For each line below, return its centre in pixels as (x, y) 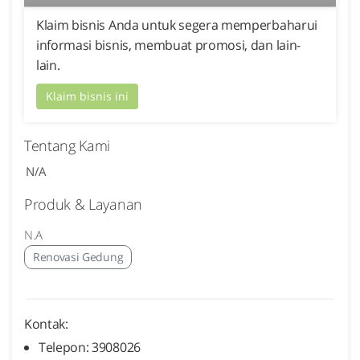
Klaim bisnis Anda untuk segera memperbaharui (177, 25)
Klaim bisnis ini (87, 96)
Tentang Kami (67, 145)
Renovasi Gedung (78, 257)
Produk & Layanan (83, 204)
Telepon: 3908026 (90, 347)
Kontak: (46, 324)
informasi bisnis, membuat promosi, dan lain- (168, 45)
